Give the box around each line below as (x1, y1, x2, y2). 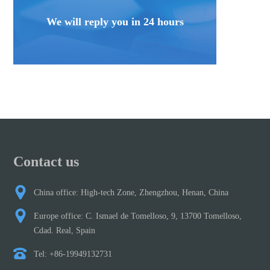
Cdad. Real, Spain (34, 225, 96, 235)
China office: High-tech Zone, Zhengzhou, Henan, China (34, 187, 229, 197)
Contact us (13, 153, 80, 169)
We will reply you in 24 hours (46, 15, 184, 28)
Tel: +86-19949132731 (34, 249, 113, 259)
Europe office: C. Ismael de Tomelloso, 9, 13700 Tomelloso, (34, 211, 242, 221)
